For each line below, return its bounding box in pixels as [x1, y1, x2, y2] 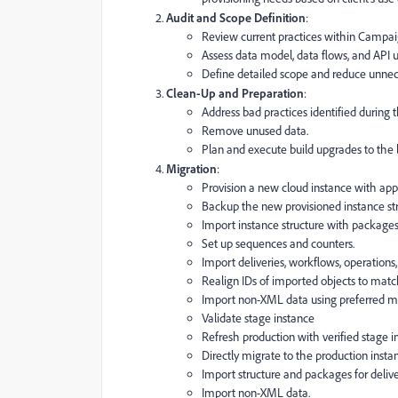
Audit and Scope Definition [166, 10, 306, 26]
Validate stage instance [202, 310, 314, 327]
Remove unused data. [202, 123, 308, 139]
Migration [166, 161, 217, 177]
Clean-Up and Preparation [166, 85, 304, 101]
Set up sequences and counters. [202, 235, 354, 252]
